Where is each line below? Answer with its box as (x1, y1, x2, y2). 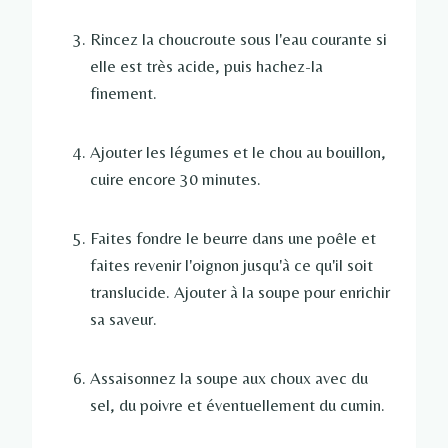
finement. (90, 83, 157, 104)
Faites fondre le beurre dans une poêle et (90, 228, 376, 249)
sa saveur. (90, 309, 157, 330)
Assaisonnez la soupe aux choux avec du (90, 368, 368, 389)
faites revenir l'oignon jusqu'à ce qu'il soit (90, 255, 373, 276)
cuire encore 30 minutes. (90, 169, 261, 190)
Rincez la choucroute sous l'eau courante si (90, 29, 387, 50)
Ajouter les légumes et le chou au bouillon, (90, 142, 386, 163)
